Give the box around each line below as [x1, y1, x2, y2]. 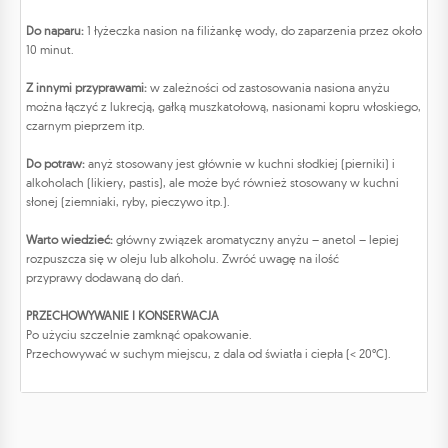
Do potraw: [26, 156, 85, 172]
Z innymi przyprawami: [26, 80, 150, 96]
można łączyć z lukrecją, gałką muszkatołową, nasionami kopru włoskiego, [26, 99, 421, 115]
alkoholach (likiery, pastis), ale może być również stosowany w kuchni [26, 175, 399, 191]
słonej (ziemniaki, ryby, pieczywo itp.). [26, 194, 230, 210]
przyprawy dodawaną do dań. [26, 270, 184, 286]
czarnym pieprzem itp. [26, 118, 145, 134]
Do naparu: [26, 23, 84, 39]
